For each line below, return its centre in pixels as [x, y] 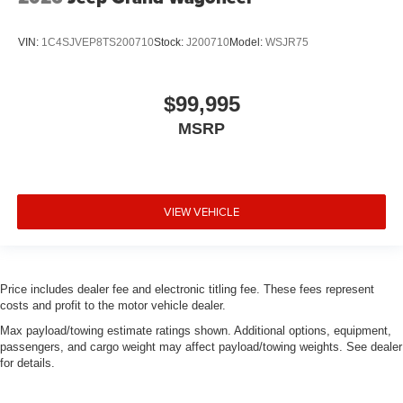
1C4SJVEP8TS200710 [98, 42]
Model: [247, 42]
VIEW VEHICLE [201, 211]
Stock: [170, 42]
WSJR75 [287, 42]
